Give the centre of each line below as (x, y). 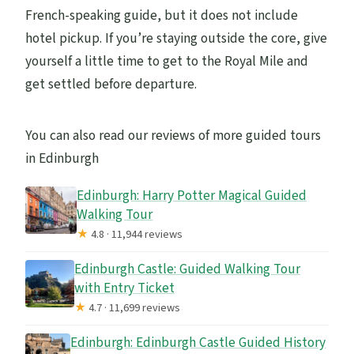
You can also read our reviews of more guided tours (173, 135)
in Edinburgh (62, 158)
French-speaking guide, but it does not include (162, 15)
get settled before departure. (111, 84)
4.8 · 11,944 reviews (136, 234)
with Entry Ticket (124, 288)
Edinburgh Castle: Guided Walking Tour (187, 269)
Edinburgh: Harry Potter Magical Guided (192, 195)
